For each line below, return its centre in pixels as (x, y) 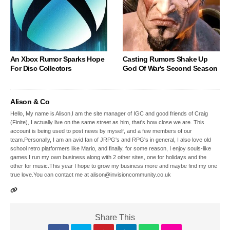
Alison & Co (30, 102)
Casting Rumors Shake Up (165, 59)
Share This (115, 218)
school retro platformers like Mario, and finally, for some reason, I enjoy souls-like (111, 149)
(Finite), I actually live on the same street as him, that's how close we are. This (108, 122)
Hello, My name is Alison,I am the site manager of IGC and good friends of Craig (109, 114)
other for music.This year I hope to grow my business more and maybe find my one (114, 166)
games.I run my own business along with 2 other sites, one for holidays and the (109, 157)
